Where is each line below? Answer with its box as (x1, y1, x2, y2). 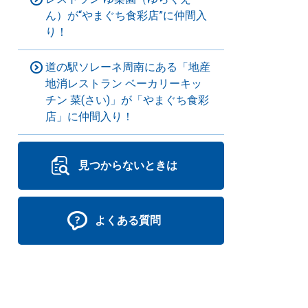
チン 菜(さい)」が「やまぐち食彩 (45, 93, 209, 107)
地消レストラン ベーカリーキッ (45, 77, 202, 90)
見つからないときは (78, 159, 177, 172)
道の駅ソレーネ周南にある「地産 (45, 60, 210, 74)
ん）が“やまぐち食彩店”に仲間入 (45, 9, 207, 22)
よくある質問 (95, 214, 161, 227)
